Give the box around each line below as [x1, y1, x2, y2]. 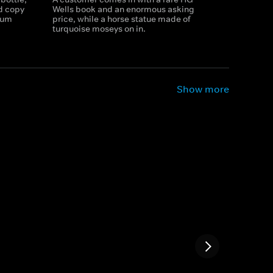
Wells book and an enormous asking [52, 4, 194, 15]
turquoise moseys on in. [52, 23, 146, 34]
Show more [177, 83, 229, 95]
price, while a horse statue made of [52, 13, 191, 24]
